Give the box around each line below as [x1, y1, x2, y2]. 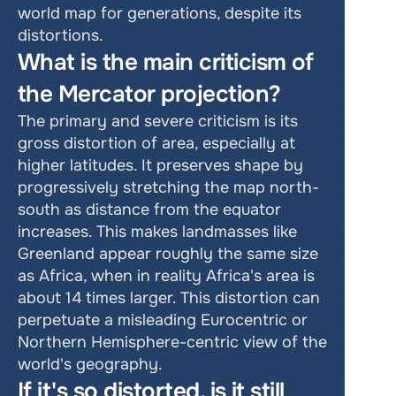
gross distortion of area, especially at [18, 133, 295, 153]
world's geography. [18, 354, 166, 374]
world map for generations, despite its [18, 4, 301, 23]
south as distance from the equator [18, 200, 281, 219]
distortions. [18, 26, 107, 45]
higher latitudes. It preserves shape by [18, 156, 303, 175]
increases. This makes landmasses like [18, 222, 297, 241]
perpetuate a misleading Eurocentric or [18, 310, 308, 330]
